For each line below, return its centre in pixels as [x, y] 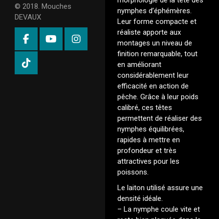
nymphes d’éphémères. [154, 11]
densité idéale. [140, 198]
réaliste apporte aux [149, 32]
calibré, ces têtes [145, 108]
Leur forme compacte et [157, 22]
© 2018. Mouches [43, 6]
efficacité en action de [153, 86]
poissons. [133, 172]
